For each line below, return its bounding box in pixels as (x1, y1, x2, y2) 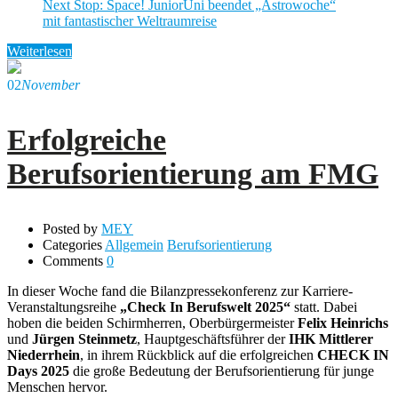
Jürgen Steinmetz (32, 330, 137, 346)
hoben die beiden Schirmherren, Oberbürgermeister (7, 314, 298, 330)
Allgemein (105, 236, 163, 252)
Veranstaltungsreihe (7, 298, 120, 314)
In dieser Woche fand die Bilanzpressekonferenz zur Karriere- (7, 283, 353, 298)
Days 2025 (7, 362, 69, 378)
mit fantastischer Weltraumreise (43, 12, 217, 28)
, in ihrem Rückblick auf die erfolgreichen (80, 346, 317, 362)
